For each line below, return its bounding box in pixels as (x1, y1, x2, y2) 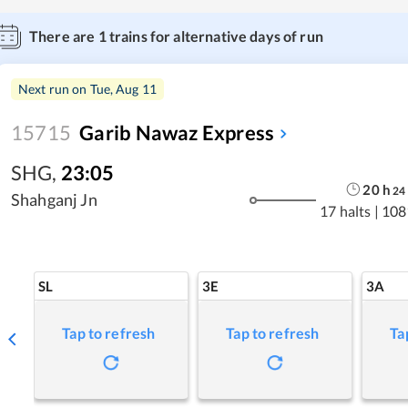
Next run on (18, 81, 90, 97)
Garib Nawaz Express (79, 120, 275, 145)
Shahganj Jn (11, 189, 97, 209)
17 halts (320, 201, 372, 219)
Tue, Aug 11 (89, 81, 158, 97)
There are (29, 27, 98, 45)
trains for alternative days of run (106, 27, 323, 45)
